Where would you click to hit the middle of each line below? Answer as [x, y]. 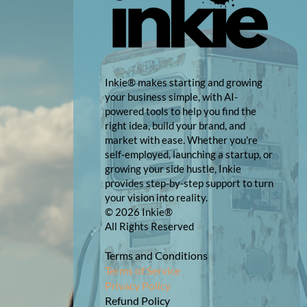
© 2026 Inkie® [138, 212]
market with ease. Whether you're [181, 140]
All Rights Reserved [150, 226]
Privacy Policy [137, 285]
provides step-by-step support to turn [189, 183]
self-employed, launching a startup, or [188, 154]
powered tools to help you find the [180, 111]
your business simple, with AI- [171, 97]
